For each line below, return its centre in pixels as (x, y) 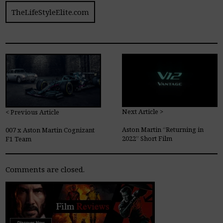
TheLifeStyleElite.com (51, 12)
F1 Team (19, 139)
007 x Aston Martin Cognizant (50, 130)
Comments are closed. (45, 169)
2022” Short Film (147, 139)
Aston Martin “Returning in (163, 130)
